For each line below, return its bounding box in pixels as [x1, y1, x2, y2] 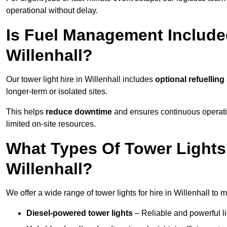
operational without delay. [6, 6, 98, 15]
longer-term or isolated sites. [6, 87, 107, 96]
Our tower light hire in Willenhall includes [6, 75, 155, 84]
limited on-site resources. [6, 120, 96, 129]
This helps [6, 107, 46, 117]
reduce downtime [46, 107, 112, 117]
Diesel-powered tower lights [26, 209, 133, 218]
